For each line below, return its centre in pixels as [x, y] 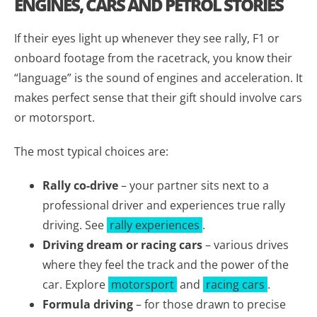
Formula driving [88, 304]
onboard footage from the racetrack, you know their [153, 58]
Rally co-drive [80, 185]
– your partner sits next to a [194, 185]
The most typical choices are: [91, 151]
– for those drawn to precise [209, 304]
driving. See [75, 225]
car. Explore [75, 284]
